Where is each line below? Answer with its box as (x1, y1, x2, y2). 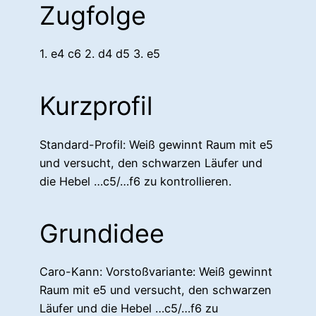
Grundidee (39, 217, 164, 249)
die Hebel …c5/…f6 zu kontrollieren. (39, 174, 231, 188)
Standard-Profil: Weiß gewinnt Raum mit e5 (39, 137, 273, 152)
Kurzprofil (39, 90, 153, 122)
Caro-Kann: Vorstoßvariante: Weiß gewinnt (39, 264, 272, 279)
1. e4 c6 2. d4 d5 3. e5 (39, 47, 160, 61)
